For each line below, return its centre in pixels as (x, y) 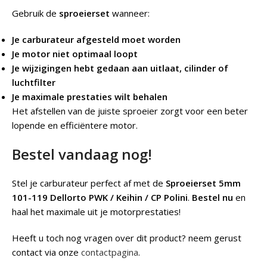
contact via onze (46, 252)
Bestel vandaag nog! (82, 154)
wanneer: (130, 13)
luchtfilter (34, 83)
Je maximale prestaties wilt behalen (90, 97)
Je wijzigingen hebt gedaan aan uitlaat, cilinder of (120, 68)
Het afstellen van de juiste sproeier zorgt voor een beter (130, 111)
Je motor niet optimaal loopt (75, 54)
